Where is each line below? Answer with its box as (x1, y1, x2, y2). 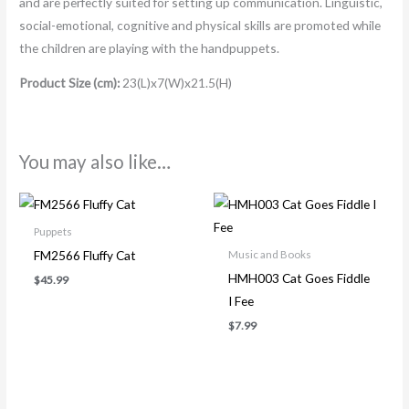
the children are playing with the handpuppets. (19, 39, 280, 56)
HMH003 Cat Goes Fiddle (228, 270, 371, 287)
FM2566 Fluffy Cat (34, 247, 137, 264)
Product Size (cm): (19, 75, 123, 91)
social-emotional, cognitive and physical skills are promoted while (19, 16, 382, 33)
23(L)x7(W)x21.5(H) (122, 75, 233, 91)
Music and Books (228, 248, 312, 261)
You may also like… (19, 151, 172, 173)
